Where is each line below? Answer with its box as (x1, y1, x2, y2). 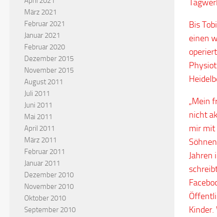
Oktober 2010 (24, 193, 66, 202)
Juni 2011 (24, 100, 52, 109)
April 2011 (24, 124, 55, 133)
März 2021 (24, 7, 57, 16)
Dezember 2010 (24, 170, 74, 179)
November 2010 (24, 182, 74, 191)
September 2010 (24, 205, 76, 214)
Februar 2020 (24, 42, 65, 51)
